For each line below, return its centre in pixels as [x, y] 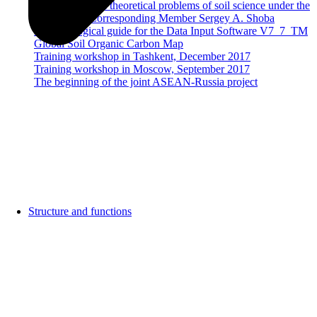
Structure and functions [80, 211]
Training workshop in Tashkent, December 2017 [142, 56]
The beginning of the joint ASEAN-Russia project [146, 81]
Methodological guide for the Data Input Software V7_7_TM [171, 30]
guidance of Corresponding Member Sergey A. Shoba [154, 18]
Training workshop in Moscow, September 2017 [142, 69]
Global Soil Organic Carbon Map [109, 43]
